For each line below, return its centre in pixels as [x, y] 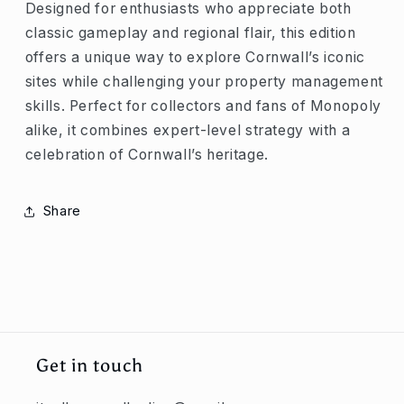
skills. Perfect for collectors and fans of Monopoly [203, 106]
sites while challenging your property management [204, 82]
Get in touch [90, 366]
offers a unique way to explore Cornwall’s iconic [195, 58]
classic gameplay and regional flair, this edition [190, 33]
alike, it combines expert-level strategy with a [188, 131]
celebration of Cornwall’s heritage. [147, 155]
